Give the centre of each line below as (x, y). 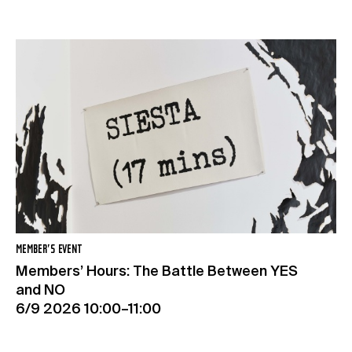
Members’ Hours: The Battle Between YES (157, 271)
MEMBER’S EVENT (49, 249)
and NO (40, 290)
